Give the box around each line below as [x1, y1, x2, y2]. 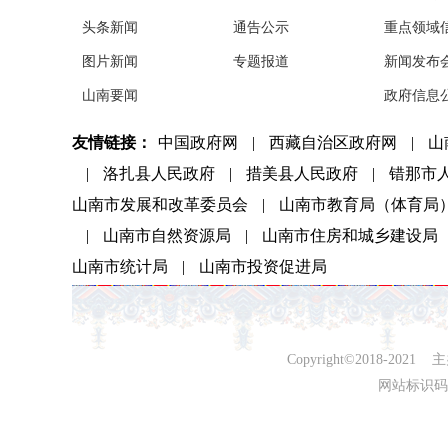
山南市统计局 [72, 258, 168, 275]
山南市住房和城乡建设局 [262, 227, 438, 244]
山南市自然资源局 [103, 227, 231, 244]
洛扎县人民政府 [103, 165, 215, 182]
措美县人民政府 [246, 165, 358, 182]
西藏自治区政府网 [269, 134, 397, 151]
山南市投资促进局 [199, 258, 327, 275]
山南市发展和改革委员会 [72, 196, 248, 213]
